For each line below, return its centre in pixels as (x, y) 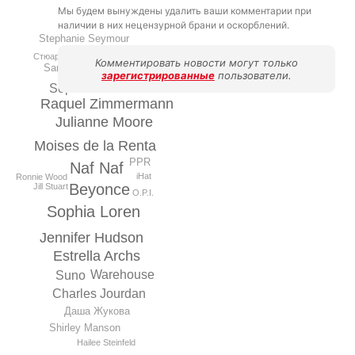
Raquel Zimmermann (107, 103)
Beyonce (99, 189)
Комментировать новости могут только (196, 63)
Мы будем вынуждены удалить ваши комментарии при (184, 11)
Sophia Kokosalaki (102, 88)
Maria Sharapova (138, 55)
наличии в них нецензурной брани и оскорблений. (173, 25)
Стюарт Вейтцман (70, 56)
